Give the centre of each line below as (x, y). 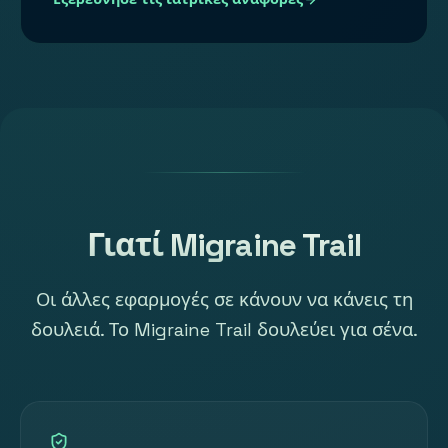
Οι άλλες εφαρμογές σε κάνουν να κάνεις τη (224, 300)
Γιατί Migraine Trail (224, 245)
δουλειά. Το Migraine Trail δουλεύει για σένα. (224, 330)
